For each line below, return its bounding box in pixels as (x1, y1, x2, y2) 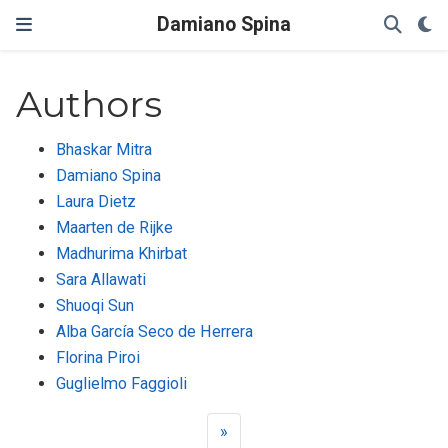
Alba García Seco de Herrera (56, 322, 254, 341)
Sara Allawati (56, 270, 147, 289)
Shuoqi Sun (56, 296, 135, 315)
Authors (16, 82, 163, 127)
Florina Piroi (56, 348, 141, 367)
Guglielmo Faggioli (56, 374, 188, 393)
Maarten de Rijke (56, 218, 174, 237)
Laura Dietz (56, 192, 137, 211)
